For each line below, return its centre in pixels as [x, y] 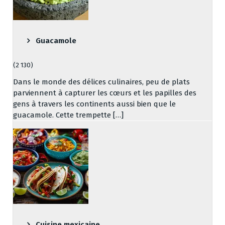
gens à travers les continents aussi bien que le [94, 104]
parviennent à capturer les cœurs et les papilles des [105, 93]
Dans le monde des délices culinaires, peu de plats [101, 82]
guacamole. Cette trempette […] [68, 115]
